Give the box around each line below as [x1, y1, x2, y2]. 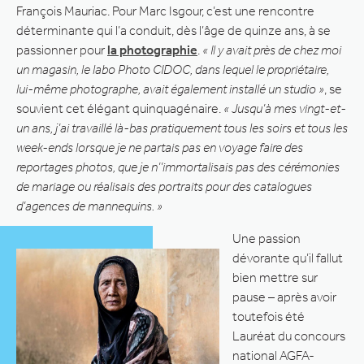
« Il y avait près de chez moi [202, 41, 341, 58]
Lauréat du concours [232, 327, 345, 344]
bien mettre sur [232, 269, 318, 285]
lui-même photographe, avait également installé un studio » [16, 80, 324, 97]
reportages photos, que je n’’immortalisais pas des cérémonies [16, 158, 340, 175]
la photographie [107, 41, 197, 58]
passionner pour [16, 41, 107, 58]
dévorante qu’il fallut [232, 249, 343, 266]
